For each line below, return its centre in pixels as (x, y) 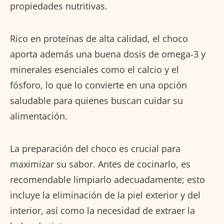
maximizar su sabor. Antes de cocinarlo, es (100, 164)
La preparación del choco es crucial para (95, 148)
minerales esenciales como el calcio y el (94, 69)
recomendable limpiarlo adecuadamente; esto (107, 179)
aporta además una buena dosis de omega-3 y (108, 54)
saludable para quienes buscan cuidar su (96, 100)
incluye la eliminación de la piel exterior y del (105, 195)
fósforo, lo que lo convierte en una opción (98, 85)
